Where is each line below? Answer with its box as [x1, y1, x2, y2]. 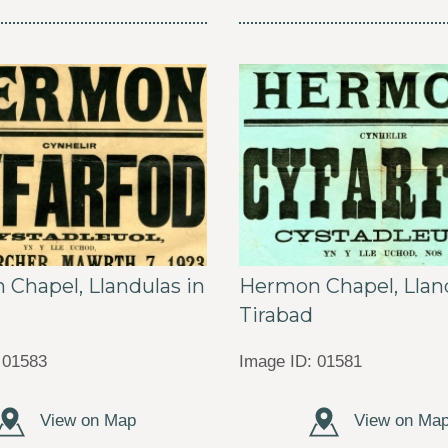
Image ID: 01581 [238, 352, 362, 371]
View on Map [34, 410, 136, 429]
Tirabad [238, 302, 313, 327]
